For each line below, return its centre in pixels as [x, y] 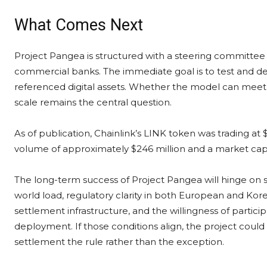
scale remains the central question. [93, 102]
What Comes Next [79, 25]
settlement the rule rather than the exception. [119, 241]
